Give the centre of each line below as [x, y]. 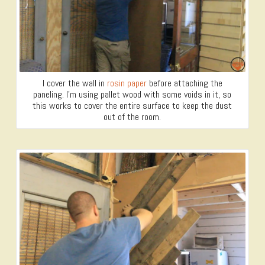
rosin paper [127, 83]
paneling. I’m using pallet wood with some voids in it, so [132, 94]
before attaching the [184, 83]
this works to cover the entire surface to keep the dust [132, 106]
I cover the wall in [75, 83]
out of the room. [132, 117]
